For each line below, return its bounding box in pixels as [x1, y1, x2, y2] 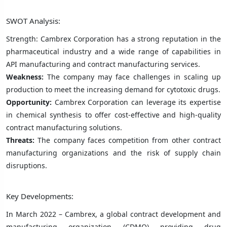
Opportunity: [6, 97, 55, 107]
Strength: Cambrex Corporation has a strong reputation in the [6, 33, 221, 44]
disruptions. [6, 160, 47, 170]
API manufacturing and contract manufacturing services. [6, 59, 200, 69]
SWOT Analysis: [6, 15, 60, 26]
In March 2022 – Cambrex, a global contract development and [6, 209, 221, 219]
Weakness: [6, 71, 44, 82]
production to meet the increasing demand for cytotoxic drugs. [6, 84, 220, 94]
